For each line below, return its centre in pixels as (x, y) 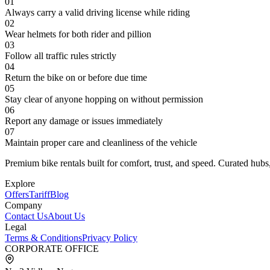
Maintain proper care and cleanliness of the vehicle (101, 143)
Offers (17, 195)
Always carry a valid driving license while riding (97, 13)
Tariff (39, 195)
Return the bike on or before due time (76, 78)
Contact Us (26, 216)
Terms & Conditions (43, 238)
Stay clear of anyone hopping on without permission (104, 99)
